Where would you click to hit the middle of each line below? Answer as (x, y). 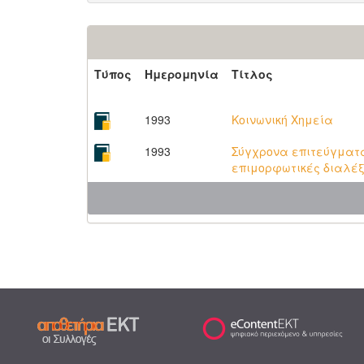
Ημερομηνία (182, 74)
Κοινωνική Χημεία (282, 119)
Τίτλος (252, 74)
